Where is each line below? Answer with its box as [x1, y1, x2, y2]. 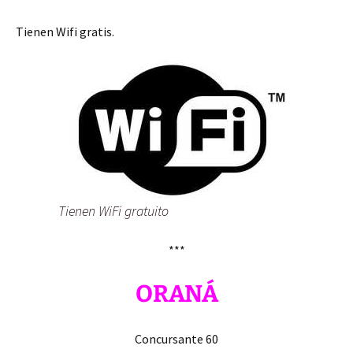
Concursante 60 [135, 331, 218, 347]
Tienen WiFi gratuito [58, 202, 169, 221]
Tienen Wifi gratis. [16, 24, 114, 40]
